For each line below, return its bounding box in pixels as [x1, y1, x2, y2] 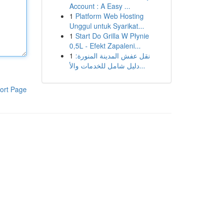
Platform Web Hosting [75, 11, 144, 21]
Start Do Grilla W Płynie [75, 31, 149, 41]
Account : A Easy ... [69, 1, 130, 11]
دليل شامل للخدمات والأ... [139, 60, 145, 70]
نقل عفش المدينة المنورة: [75, 51, 150, 60]
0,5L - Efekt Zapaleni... [69, 41, 141, 51]
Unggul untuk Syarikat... [69, 21, 144, 31]
